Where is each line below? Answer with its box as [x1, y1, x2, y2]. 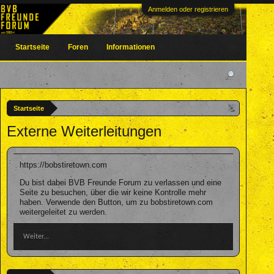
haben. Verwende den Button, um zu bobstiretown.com [20, 198, 213, 207]
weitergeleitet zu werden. [20, 207, 107, 217]
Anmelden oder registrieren [148, 6, 229, 13]
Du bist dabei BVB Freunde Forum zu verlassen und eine [20, 178, 221, 187]
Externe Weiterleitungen [7, 123, 161, 139]
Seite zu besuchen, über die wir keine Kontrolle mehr [20, 188, 206, 197]
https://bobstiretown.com [20, 160, 107, 169]
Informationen [106, 43, 155, 52]
